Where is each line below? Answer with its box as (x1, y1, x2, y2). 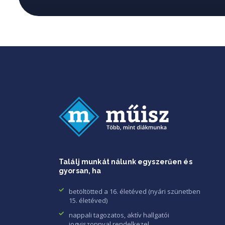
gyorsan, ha (59, 167, 101, 175)
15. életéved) (69, 196, 107, 205)
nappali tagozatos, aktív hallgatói (69, 210, 169, 220)
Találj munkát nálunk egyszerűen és (59, 158, 192, 166)
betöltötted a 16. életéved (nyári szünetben (69, 187, 200, 196)
